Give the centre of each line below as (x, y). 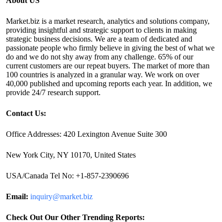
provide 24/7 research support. (53, 92)
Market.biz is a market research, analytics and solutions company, (108, 21)
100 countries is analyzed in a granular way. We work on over (103, 75)
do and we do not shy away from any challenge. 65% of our (100, 57)
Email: (17, 196)
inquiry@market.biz (61, 196)
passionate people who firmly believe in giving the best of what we (110, 48)
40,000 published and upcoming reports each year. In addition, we (109, 83)
